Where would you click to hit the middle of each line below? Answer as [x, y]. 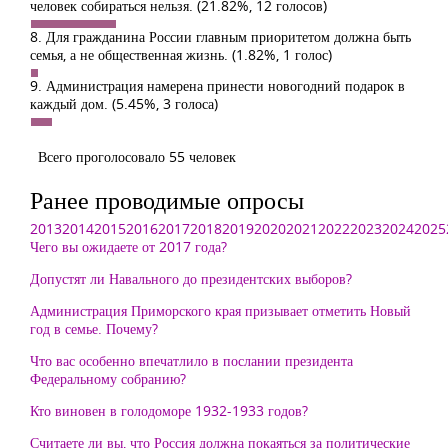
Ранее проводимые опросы [167, 199]
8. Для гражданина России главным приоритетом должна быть [220, 36]
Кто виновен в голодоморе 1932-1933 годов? [169, 410]
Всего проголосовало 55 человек [137, 156]
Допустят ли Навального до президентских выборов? [191, 278]
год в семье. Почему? [94, 328]
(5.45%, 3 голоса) [165, 103]
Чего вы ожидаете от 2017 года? [128, 246]
